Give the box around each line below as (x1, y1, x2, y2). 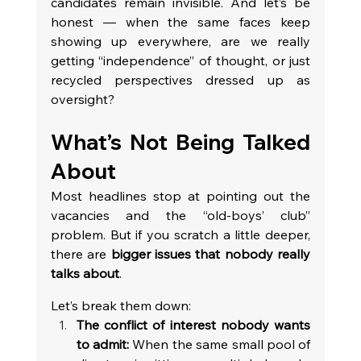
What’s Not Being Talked (50, 129, 311, 156)
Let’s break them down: (50, 297, 191, 314)
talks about (50, 265, 119, 282)
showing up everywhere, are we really (50, 33, 311, 50)
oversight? (50, 91, 114, 108)
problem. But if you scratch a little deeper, (50, 226, 311, 243)
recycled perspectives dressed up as (50, 72, 311, 89)
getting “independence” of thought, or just (50, 52, 311, 69)
